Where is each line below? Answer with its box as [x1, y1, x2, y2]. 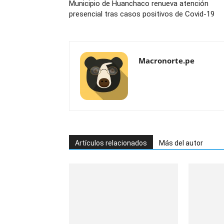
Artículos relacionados [75, 139, 147, 147]
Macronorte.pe [138, 55, 194, 66]
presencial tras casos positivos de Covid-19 [69, 9, 214, 19]
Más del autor [159, 139, 203, 147]
